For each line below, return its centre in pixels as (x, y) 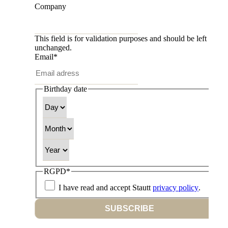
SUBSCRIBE (129, 209)
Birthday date (65, 89)
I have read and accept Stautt (106, 188)
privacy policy (176, 188)
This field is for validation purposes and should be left (121, 39)
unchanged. (53, 48)
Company (50, 7)
